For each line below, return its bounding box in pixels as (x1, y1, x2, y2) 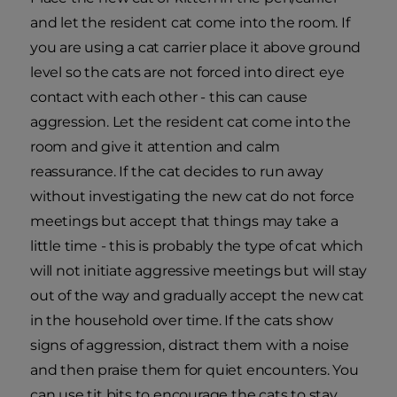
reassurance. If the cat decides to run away (30, 163, 323, 181)
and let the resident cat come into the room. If (30, 14, 350, 32)
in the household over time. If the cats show (30, 312, 334, 330)
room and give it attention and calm (30, 138, 281, 156)
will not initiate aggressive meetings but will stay (30, 262, 367, 280)
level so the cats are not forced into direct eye (30, 64, 345, 82)
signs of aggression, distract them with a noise (30, 337, 349, 354)
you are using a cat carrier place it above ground (30, 39, 362, 57)
